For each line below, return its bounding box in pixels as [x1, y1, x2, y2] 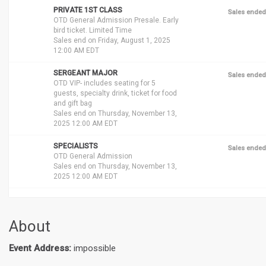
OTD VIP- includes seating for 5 [53, 79, 156, 88]
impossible [71, 243, 116, 254]
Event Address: [9, 243, 71, 254]
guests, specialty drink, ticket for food [53, 89, 177, 98]
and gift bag [53, 99, 92, 108]
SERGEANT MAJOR [53, 69, 118, 78]
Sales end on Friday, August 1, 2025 [53, 36, 170, 45]
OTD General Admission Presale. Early [53, 16, 179, 25]
